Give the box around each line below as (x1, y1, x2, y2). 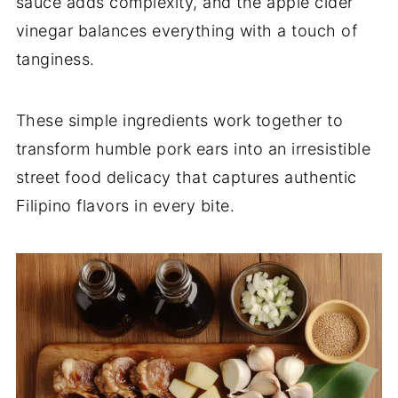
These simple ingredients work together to (15, 111, 344, 130)
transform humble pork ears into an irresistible (15, 139, 371, 158)
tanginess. (15, 50, 95, 68)
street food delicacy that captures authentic (15, 168, 357, 187)
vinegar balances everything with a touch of (15, 21, 358, 40)
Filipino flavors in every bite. (15, 196, 235, 215)
